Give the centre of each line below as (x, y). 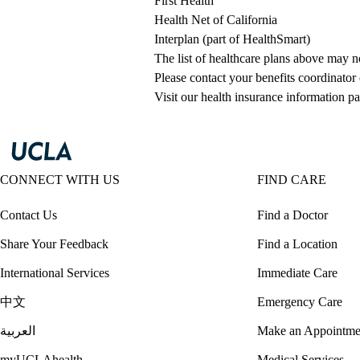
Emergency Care (300, 302)
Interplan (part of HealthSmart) (232, 39)
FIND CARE (292, 180)
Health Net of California (216, 20)
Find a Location (297, 244)
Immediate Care (297, 273)
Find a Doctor (292, 215)
